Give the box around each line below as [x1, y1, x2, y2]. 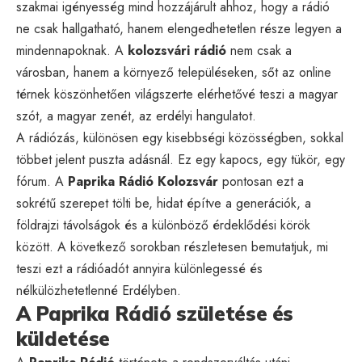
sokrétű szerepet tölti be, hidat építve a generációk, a [16, 193, 311, 213]
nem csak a [226, 40, 292, 60]
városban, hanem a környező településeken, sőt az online [16, 62, 331, 82]
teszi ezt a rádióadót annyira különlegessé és [16, 259, 263, 278]
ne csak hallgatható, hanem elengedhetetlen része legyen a [16, 19, 342, 38]
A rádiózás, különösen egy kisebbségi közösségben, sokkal [16, 128, 343, 147]
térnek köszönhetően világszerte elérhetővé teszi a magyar [16, 84, 338, 103]
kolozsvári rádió [128, 40, 226, 60]
